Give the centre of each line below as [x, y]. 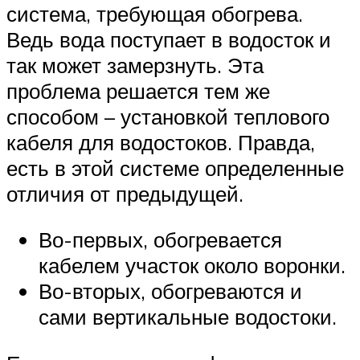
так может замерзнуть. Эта [135, 65]
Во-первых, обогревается [160, 240]
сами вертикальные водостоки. [188, 317]
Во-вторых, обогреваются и [170, 291]
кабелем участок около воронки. [192, 266]
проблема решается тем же [138, 90]
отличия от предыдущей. [125, 193]
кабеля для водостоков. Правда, [161, 142]
